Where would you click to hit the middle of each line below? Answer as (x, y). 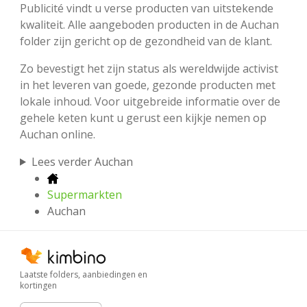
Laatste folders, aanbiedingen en (84, 274)
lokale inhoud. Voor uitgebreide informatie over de (150, 101)
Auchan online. (58, 134)
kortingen (38, 285)
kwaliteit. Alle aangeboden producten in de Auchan (149, 24)
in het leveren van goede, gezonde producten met (148, 85)
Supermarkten (85, 194)
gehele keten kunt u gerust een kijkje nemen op (143, 118)
